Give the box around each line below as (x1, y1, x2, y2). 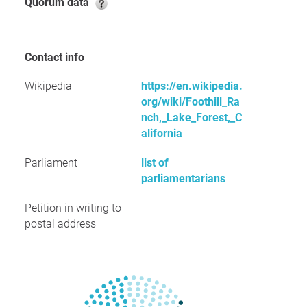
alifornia (141, 127, 182, 140)
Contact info (32, 51, 84, 64)
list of (141, 156, 169, 169)
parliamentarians (141, 172, 225, 185)
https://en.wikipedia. (141, 79, 243, 93)
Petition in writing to (25, 201, 121, 214)
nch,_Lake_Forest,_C (141, 111, 242, 124)
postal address (25, 217, 96, 230)
